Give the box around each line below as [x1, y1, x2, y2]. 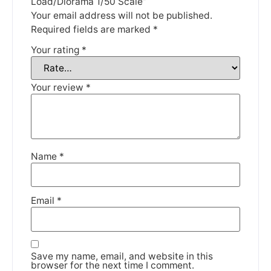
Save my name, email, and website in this [31, 250, 213, 262]
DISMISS [110, 22, 161, 37]
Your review [31, 81, 86, 93]
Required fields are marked [31, 24, 153, 36]
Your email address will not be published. [31, 10, 212, 22]
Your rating [31, 44, 82, 56]
